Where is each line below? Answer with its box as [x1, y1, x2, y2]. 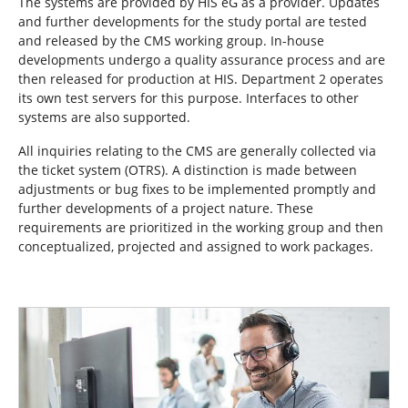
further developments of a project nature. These [18, 199, 313, 217]
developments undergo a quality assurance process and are [18, 51, 385, 68]
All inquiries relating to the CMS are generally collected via [18, 142, 376, 159]
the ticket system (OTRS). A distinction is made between [18, 161, 357, 178]
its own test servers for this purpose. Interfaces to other [18, 89, 359, 107]
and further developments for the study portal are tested [18, 13, 367, 30]
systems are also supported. [18, 108, 190, 126]
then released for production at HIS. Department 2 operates [18, 70, 383, 87]
